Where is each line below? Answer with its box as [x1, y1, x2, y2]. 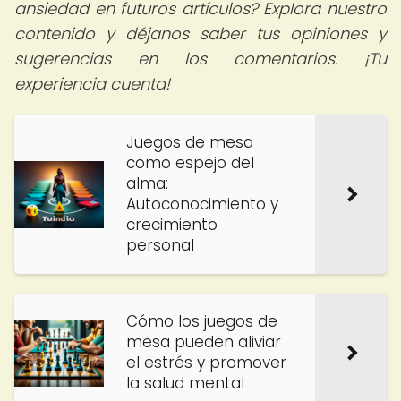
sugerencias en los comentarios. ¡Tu [14, 47, 387, 70]
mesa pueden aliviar [126, 331, 281, 353]
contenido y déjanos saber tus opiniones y [14, 22, 387, 45]
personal [126, 235, 194, 256]
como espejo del [126, 152, 254, 174]
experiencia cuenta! [14, 73, 170, 95]
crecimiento [126, 214, 218, 235]
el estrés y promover [126, 352, 286, 373]
